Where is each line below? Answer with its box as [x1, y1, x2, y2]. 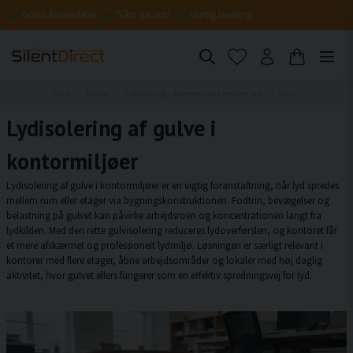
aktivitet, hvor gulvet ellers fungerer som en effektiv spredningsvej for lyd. [6, 269, 312, 281]
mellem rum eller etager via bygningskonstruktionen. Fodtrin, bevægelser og [6, 194, 329, 206]
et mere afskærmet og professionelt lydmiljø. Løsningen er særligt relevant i [6, 239, 323, 251]
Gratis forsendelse [22, 7, 96, 21]
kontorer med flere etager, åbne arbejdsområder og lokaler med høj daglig [6, 254, 322, 266]
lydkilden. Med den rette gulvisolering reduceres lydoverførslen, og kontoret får [6, 224, 337, 236]
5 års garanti [117, 7, 169, 21]
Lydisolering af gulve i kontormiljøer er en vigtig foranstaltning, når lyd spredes [6, 179, 339, 191]
